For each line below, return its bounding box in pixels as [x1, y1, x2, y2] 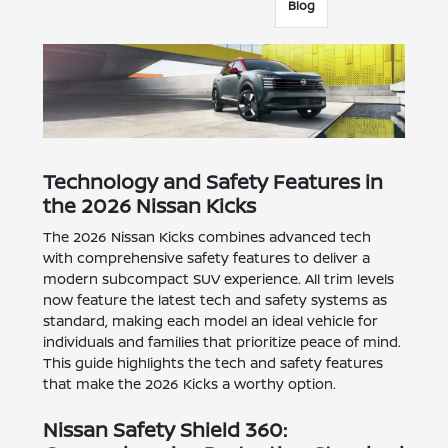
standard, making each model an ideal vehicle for [43, 311, 379, 331]
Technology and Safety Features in [43, 168, 384, 196]
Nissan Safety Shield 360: [43, 416, 288, 444]
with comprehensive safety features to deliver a [43, 248, 371, 268]
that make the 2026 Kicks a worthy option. [43, 374, 337, 394]
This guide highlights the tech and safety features [43, 353, 384, 373]
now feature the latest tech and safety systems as [43, 290, 388, 310]
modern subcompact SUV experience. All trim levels [43, 269, 395, 289]
